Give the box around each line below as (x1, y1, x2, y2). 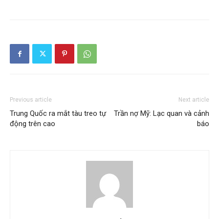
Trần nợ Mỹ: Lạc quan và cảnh (114, 109, 209, 118)
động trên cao (10, 119, 55, 128)
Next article (178, 96, 209, 103)
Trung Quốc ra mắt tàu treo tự (10, 109, 106, 118)
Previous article (10, 96, 52, 103)
